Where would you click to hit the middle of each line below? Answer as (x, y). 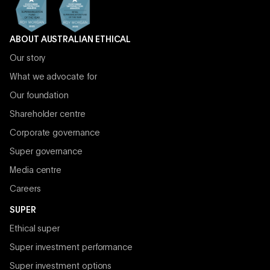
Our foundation (39, 96)
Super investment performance (71, 248)
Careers (25, 190)
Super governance (46, 152)
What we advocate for (53, 77)
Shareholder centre (48, 115)
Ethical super (35, 229)
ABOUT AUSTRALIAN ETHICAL (71, 40)
